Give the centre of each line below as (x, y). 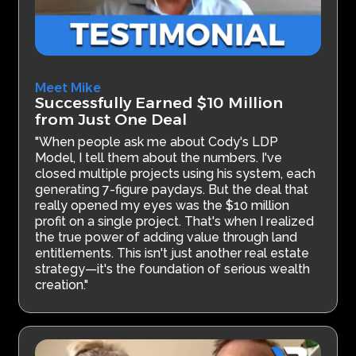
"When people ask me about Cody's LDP (157, 142)
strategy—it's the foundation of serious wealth (173, 269)
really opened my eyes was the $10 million (163, 206)
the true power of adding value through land (166, 238)
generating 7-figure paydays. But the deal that (172, 190)
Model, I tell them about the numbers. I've (159, 158)
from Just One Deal (111, 120)
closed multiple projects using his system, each (176, 174)
